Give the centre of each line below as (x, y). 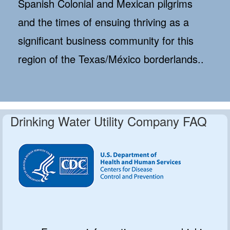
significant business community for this (106, 41)
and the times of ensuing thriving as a (103, 22)
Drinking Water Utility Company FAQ (109, 121)
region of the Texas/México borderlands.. (111, 59)
